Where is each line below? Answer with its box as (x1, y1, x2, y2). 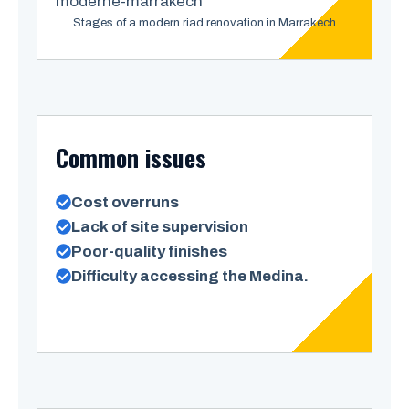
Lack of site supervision (71, 218, 248, 236)
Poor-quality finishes (71, 243, 227, 260)
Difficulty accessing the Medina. (71, 267, 309, 285)
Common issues (56, 140, 206, 175)
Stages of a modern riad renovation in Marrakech (73, 16, 336, 29)
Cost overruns (71, 194, 179, 211)
